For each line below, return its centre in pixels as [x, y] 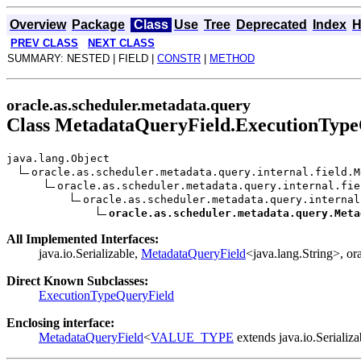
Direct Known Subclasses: [77, 280]
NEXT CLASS [121, 43]
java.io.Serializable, [90, 253]
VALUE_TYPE [192, 337]
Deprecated [272, 25]
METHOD [232, 58]
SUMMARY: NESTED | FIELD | [82, 58]
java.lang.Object [58, 158]
